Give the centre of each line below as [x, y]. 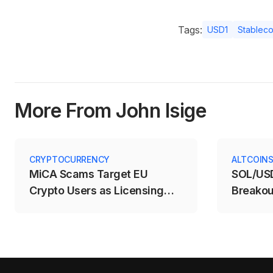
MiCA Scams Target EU [89, 174]
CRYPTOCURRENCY [70, 160]
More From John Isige [111, 111]
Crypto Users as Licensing [97, 191]
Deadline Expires [73, 207]
